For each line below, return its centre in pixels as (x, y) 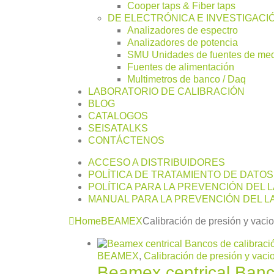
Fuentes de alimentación (181, 67)
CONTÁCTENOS (126, 141)
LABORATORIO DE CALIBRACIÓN (166, 92)
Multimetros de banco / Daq (187, 80)
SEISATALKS (118, 128)
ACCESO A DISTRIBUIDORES (157, 163)
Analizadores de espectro (183, 31)
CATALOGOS (118, 116)
